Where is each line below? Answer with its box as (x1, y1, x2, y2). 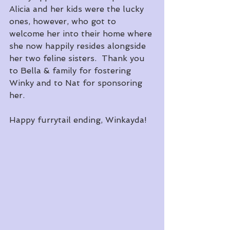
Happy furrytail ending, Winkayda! (9, 115, 147, 125)
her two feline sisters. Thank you (9, 53, 147, 64)
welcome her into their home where (9, 29, 155, 39)
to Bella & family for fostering (9, 66, 133, 76)
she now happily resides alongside (9, 41, 148, 51)
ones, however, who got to (9, 16, 119, 27)
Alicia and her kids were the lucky (9, 4, 146, 14)
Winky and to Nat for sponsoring (9, 78, 145, 88)
